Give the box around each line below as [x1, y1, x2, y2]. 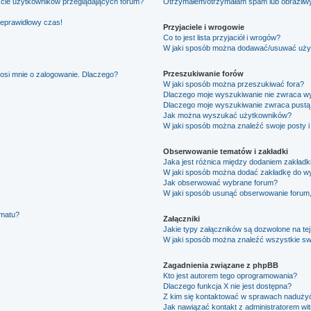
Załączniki [163, 214, 201, 223]
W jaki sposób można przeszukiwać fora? [163, 79, 305, 88]
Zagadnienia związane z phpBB [163, 260, 279, 269]
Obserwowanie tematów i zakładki [163, 146, 289, 155]
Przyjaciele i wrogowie [163, 22, 245, 31]
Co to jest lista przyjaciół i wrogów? [163, 33, 281, 42]
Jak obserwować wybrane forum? [163, 178, 278, 187]
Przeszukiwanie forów [163, 69, 244, 78]
